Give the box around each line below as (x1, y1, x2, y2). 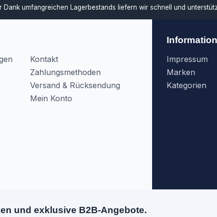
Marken (167, 67, 195, 77)
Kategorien (167, 80, 206, 90)
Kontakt (30, 54, 58, 64)
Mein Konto (30, 93, 72, 103)
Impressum (167, 54, 208, 64)
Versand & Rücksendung (30, 80, 120, 90)
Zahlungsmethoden (30, 67, 101, 77)
